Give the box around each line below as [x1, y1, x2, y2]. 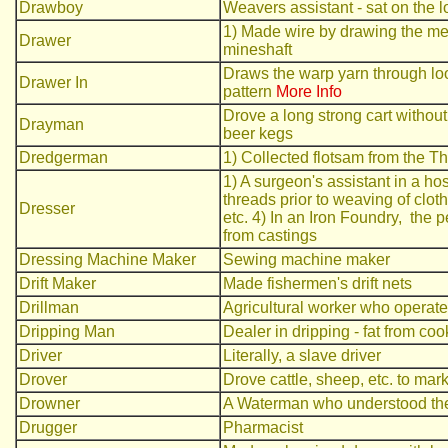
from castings [223, 227, 317, 244]
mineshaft [223, 41, 292, 58]
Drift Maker [19, 275, 96, 292]
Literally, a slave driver [223, 347, 381, 364]
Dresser [19, 200, 75, 217]
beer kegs [223, 125, 293, 142]
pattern [223, 83, 276, 100]
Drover [19, 371, 67, 388]
